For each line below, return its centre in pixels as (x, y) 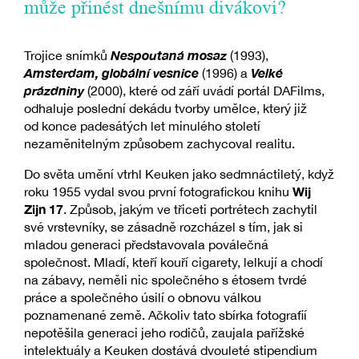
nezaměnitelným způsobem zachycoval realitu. (159, 144)
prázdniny (54, 91)
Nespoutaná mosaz (169, 55)
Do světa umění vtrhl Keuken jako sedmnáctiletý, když (179, 174)
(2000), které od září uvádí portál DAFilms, (204, 91)
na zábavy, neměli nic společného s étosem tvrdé (165, 280)
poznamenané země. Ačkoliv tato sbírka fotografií (165, 315)
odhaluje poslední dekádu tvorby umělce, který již (165, 109)
